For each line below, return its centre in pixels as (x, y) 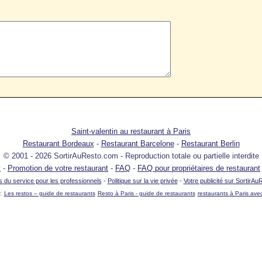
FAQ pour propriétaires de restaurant (199, 168)
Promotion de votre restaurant (58, 168)
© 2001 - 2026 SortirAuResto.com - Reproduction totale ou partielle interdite (131, 156)
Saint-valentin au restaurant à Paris (131, 131)
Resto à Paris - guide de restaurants (146, 193)
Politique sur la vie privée (142, 181)
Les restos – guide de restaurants (49, 193)
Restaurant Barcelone (137, 144)
